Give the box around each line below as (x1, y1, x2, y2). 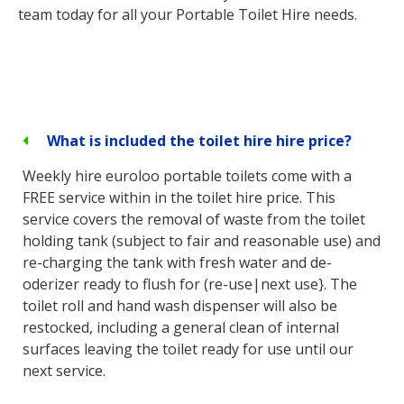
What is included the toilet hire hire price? (47, 131, 353, 151)
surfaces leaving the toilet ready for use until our (23, 339, 353, 360)
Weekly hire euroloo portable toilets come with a (23, 166, 352, 187)
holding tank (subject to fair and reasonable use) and (23, 231, 381, 252)
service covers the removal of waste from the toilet (23, 209, 365, 230)
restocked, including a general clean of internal (23, 317, 339, 338)
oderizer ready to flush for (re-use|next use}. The (23, 274, 357, 295)
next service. (23, 361, 106, 381)
